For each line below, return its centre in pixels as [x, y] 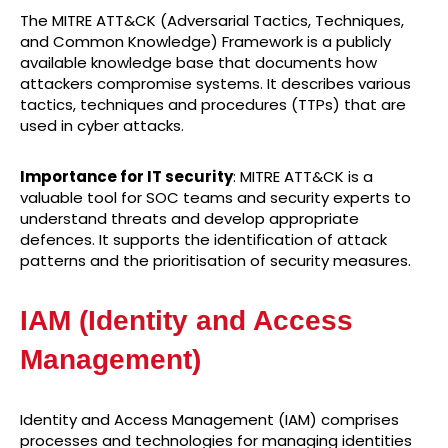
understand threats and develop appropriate [189, 219]
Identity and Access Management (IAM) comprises [209, 420]
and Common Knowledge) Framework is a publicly [205, 42]
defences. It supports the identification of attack [203, 240]
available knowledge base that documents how [198, 63]
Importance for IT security [126, 177]
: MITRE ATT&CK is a [303, 177]
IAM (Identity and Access [186, 321]
